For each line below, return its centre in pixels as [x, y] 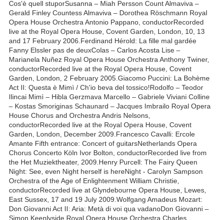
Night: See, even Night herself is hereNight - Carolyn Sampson [106, 171]
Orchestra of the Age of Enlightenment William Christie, [94, 180]
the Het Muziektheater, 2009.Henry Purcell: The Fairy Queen [103, 162]
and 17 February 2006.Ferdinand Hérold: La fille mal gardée [103, 41]
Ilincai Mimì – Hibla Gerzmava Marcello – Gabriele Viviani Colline [109, 96]
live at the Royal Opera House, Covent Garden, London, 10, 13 [107, 31]
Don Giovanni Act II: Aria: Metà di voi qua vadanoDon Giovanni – [109, 208]
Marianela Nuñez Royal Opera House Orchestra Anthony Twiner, [109, 59]
